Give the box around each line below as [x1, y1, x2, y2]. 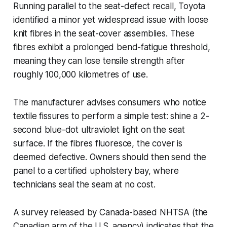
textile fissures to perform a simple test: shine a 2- [13, 110, 209, 121]
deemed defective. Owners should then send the [13, 152, 207, 162]
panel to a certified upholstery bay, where [13, 165, 179, 176]
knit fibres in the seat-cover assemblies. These [13, 28, 195, 39]
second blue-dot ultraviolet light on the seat [13, 124, 185, 135]
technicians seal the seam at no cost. [13, 179, 156, 190]
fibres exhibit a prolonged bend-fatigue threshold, [13, 42, 211, 52]
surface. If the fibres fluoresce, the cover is [13, 138, 182, 148]
